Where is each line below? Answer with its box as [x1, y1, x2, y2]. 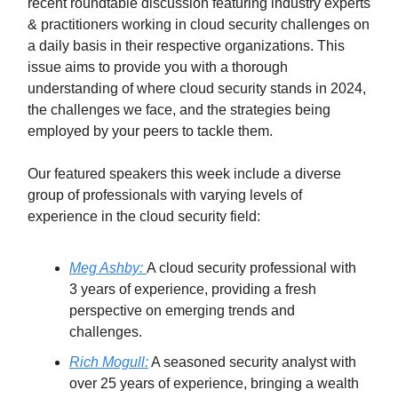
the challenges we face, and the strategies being [28, 101, 330, 117]
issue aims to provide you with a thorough [28, 59, 288, 75]
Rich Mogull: [69, 354, 148, 370]
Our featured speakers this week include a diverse [28, 165, 341, 181]
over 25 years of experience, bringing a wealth [69, 375, 359, 391]
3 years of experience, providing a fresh [69, 281, 316, 297]
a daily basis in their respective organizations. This [28, 37, 345, 53]
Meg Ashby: [69, 259, 147, 275]
